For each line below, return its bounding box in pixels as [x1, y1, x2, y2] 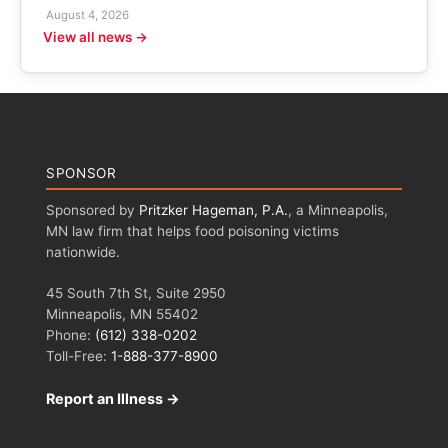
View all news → [42, 28, 148, 45]
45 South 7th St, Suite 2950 [46, 285, 226, 302]
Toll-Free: [46, 348, 111, 365]
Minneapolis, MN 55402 [46, 306, 198, 323]
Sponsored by [46, 201, 139, 218]
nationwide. [46, 243, 120, 260]
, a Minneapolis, [288, 201, 388, 218]
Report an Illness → [46, 389, 180, 407]
